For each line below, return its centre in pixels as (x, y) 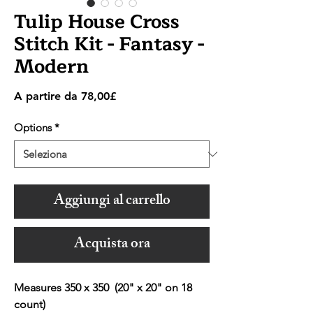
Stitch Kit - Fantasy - (109, 45)
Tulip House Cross (97, 22)
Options (33, 128)
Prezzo (133, 96)
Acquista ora (112, 245)
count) (30, 305)
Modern (51, 67)
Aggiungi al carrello (112, 202)
